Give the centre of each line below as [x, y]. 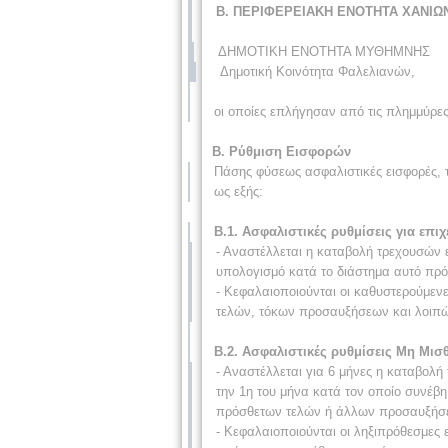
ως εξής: [238, 191]
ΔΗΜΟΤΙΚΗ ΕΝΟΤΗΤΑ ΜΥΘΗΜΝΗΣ [324, 51]
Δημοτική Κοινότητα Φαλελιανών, [317, 71]
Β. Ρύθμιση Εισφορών [281, 151]
